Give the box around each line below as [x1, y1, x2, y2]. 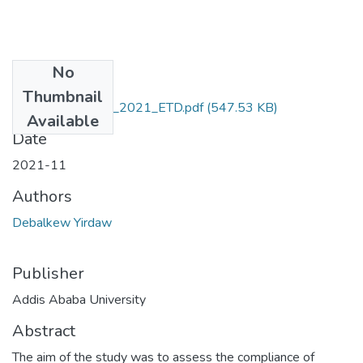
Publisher [12, 262, 84, 284]
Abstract [12, 319, 75, 342]
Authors [12, 185, 72, 207]
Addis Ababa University [12, 290, 146, 309]
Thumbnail [23, 85, 103, 108]
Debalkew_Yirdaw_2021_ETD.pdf [12, 98, 203, 117]
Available [27, 109, 99, 132]
